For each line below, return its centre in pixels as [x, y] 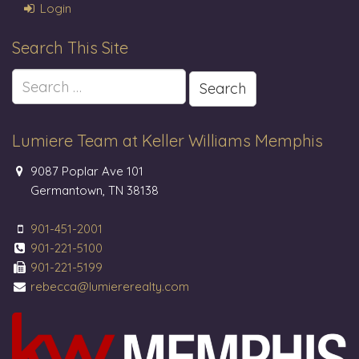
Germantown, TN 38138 [93, 190]
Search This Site [70, 48]
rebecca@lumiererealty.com [110, 286]
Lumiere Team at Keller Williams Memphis [167, 141]
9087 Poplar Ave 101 [86, 171]
